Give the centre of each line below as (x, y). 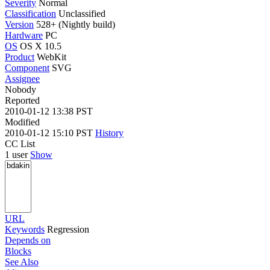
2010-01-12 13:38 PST (49, 111)
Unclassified (82, 13)
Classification (30, 13)
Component (27, 67)
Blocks (18, 251)
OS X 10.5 (41, 46)
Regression (68, 229)
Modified (22, 122)
